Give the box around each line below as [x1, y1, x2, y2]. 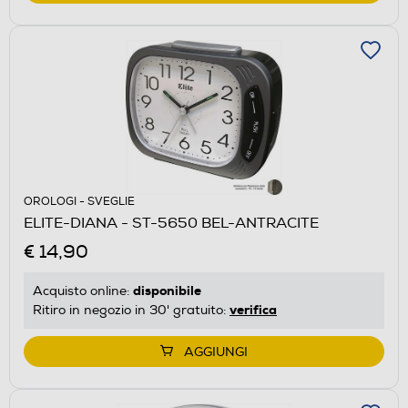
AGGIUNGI [184, 343, 248, 360]
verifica [229, 301, 277, 318]
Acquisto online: [33, 282, 133, 299]
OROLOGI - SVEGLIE [24, 194, 135, 209]
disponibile [133, 281, 201, 299]
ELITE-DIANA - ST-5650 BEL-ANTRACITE [24, 213, 319, 232]
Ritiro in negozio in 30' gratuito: [33, 301, 229, 318]
